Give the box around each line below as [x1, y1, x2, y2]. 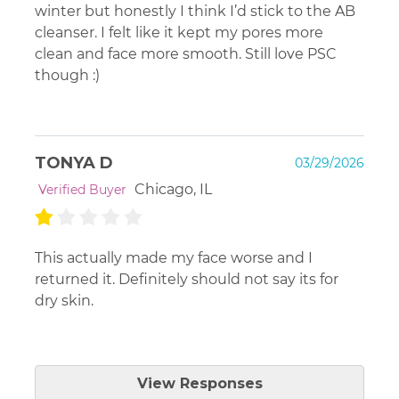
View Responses [136, 374, 263, 392]
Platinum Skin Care [81, 357, 232, 375]
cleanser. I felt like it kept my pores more [35, 23, 323, 41]
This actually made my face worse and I [35, 248, 313, 266]
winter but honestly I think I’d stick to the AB [35, 2, 355, 20]
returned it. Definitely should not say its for [35, 270, 338, 288]
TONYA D [35, 152, 113, 173]
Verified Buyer [35, 181, 126, 198]
